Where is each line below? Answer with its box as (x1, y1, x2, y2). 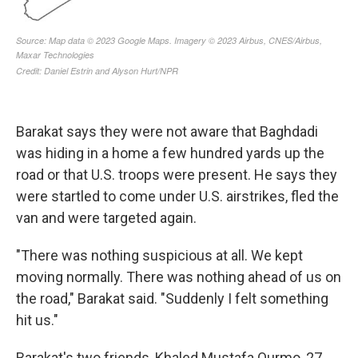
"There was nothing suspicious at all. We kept (16, 247, 303, 264)
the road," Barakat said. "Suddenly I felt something (16, 290, 328, 307)
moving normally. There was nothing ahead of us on (16, 268, 341, 285)
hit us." (16, 312, 58, 328)
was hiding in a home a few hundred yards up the (16, 145, 324, 161)
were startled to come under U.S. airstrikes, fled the (16, 188, 339, 205)
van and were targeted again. (16, 209, 197, 226)
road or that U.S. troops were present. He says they (16, 166, 337, 183)
